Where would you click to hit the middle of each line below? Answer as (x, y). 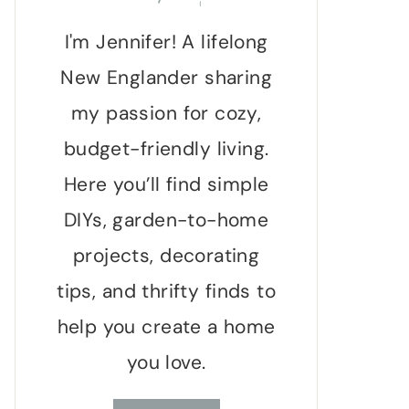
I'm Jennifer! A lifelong (166, 42)
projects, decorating (166, 256)
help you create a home (166, 327)
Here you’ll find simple (166, 185)
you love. (166, 363)
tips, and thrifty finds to (167, 292)
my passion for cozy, (166, 114)
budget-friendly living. (166, 149)
